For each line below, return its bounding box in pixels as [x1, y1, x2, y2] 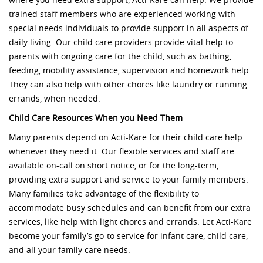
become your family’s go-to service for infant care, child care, [9, 231, 248, 242]
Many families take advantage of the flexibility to [9, 189, 199, 200]
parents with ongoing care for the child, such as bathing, [9, 52, 231, 62]
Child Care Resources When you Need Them [9, 113, 183, 124]
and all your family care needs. [9, 245, 130, 256]
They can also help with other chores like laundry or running [9, 80, 247, 90]
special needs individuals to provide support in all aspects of [9, 23, 248, 34]
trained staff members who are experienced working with [9, 9, 235, 20]
